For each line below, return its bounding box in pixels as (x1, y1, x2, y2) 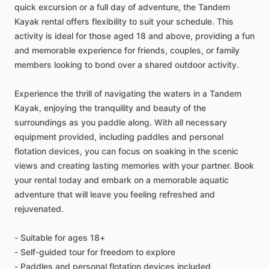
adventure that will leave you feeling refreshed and (14, 189, 215, 199)
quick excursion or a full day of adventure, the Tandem (14, 2, 230, 12)
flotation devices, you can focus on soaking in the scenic (14, 146, 238, 156)
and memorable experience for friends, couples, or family (14, 45, 240, 55)
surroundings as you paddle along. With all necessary (14, 117, 227, 127)
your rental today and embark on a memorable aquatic (14, 175, 229, 185)
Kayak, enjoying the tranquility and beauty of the (14, 103, 206, 113)
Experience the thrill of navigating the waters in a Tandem (14, 88, 241, 98)
